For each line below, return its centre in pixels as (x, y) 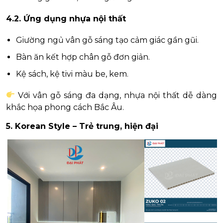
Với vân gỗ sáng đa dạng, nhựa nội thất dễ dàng (116, 95)
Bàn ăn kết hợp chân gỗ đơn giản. (83, 57)
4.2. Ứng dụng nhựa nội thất (66, 18)
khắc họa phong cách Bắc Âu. (65, 107)
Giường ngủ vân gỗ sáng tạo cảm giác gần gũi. (107, 40)
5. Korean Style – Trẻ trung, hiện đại (82, 126)
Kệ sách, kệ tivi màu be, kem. (72, 74)
